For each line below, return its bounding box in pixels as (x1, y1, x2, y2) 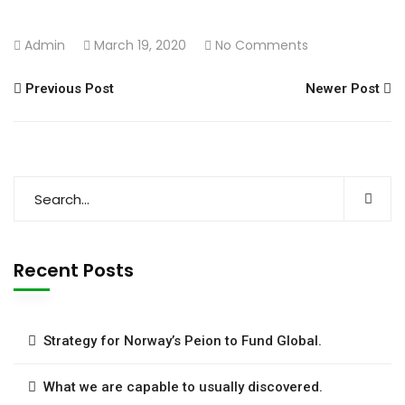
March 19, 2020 (94, 36, 186, 54)
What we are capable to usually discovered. (43, 379, 323, 395)
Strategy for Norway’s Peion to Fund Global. (43, 333, 322, 349)
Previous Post (22, 80, 114, 97)
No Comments (215, 36, 308, 54)
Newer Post (306, 80, 383, 97)
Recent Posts (14, 258, 134, 283)
